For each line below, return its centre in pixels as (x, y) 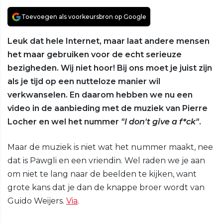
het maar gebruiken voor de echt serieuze (95, 55)
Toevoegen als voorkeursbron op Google (84, 17)
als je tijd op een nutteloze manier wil (84, 82)
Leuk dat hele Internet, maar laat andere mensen (109, 41)
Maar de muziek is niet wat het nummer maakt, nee (110, 147)
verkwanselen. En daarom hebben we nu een (100, 95)
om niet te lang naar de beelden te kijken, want (102, 174)
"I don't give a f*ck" (160, 122)
